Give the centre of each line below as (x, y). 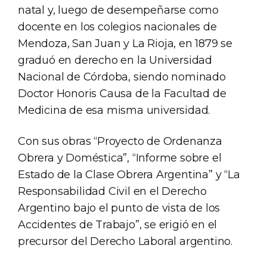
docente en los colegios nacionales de (117, 27)
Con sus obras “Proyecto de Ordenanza (120, 141)
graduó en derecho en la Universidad (115, 60)
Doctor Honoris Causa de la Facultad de (122, 93)
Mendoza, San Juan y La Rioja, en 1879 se (125, 43)
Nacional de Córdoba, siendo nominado (122, 77)
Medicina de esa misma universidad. (114, 110)
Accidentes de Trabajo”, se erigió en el (118, 224)
